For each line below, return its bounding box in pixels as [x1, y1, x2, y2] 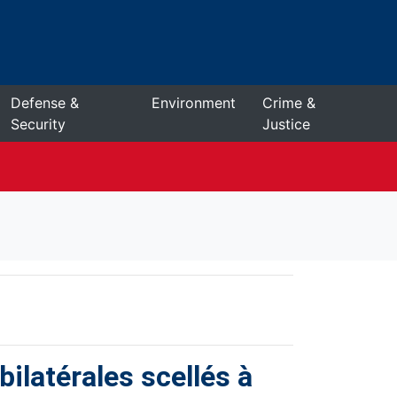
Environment [151, 94, 236, 112]
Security [11, 115, 66, 133]
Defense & [11, 94, 79, 112]
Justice [261, 115, 310, 133]
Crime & [261, 94, 315, 112]
